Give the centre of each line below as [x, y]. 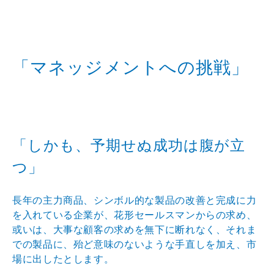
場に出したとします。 [63, 259]
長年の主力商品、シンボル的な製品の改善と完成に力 [135, 200]
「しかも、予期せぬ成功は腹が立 [129, 145]
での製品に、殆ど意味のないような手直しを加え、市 [135, 244]
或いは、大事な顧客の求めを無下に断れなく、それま [135, 229]
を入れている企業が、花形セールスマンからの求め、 [135, 215]
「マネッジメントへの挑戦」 [131, 67]
